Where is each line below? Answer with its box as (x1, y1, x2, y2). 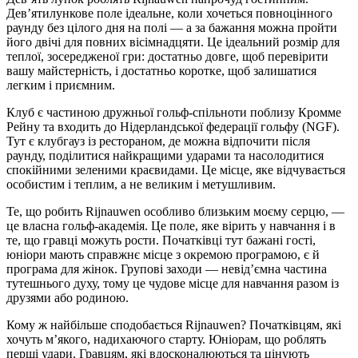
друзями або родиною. (6, 290, 129, 304)
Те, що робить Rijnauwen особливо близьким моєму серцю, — (6, 204, 344, 218)
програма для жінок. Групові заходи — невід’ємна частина (6, 261, 327, 276)
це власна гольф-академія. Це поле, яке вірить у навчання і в (6, 218, 336, 233)
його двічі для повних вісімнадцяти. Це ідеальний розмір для (6, 34, 340, 49)
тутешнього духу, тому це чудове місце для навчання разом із (6, 276, 339, 290)
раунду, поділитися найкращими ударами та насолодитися (6, 148, 324, 162)
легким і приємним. (6, 78, 115, 92)
